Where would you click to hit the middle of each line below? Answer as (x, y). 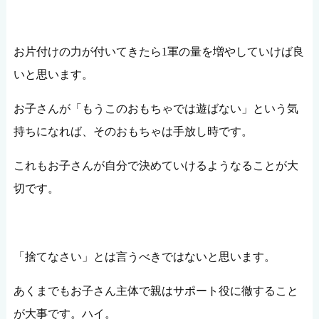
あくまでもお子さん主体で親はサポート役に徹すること (156, 291)
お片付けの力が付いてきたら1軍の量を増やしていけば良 (158, 51)
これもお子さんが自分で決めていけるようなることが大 (156, 165)
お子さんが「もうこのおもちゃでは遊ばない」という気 (156, 108)
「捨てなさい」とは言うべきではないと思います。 (144, 256)
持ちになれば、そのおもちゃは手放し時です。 (133, 131)
